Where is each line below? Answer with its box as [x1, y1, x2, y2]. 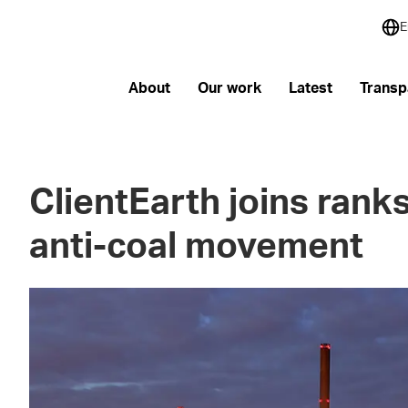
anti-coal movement [29, 229, 364, 265]
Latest [288, 80, 332, 96]
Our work [197, 80, 261, 96]
